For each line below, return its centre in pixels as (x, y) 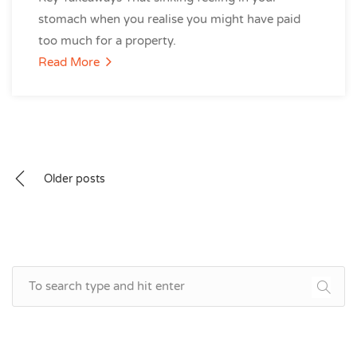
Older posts (75, 179)
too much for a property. (107, 41)
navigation (70, 206)
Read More (71, 62)
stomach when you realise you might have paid (169, 19)
